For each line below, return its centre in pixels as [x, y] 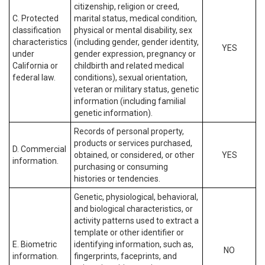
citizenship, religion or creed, [127, 7]
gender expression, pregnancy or [135, 54]
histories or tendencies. [117, 179]
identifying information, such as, [134, 244]
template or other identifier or [129, 232]
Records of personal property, [129, 131]
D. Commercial [39, 149]
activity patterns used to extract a [136, 221]
